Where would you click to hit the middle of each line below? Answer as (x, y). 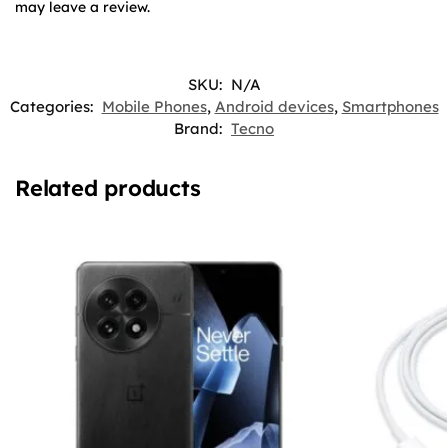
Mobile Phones (154, 107)
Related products (108, 188)
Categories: (53, 107)
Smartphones (390, 107)
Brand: (200, 129)
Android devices (274, 107)
